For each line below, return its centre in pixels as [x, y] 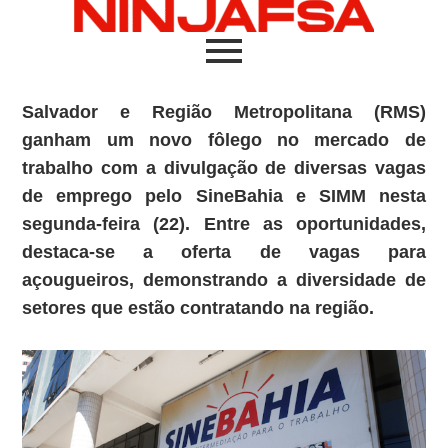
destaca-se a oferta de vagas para [224, 252]
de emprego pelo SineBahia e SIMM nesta [224, 196]
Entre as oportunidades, [308, 224]
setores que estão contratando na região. [198, 308]
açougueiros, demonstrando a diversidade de [224, 280]
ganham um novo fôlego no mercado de [224, 140]
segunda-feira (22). [106, 224]
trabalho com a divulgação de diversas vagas [224, 168]
